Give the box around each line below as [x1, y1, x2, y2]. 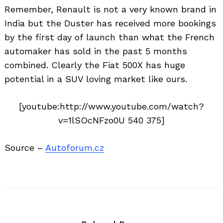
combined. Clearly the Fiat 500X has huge [4, 59, 185, 70]
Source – [4, 142, 45, 153]
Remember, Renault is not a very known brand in [4, 3, 217, 14]
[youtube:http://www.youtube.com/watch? [19, 101, 204, 111]
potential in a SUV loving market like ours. [4, 73, 187, 84]
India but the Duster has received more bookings [4, 17, 216, 28]
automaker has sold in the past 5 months [4, 45, 187, 56]
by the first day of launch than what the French [4, 31, 215, 42]
